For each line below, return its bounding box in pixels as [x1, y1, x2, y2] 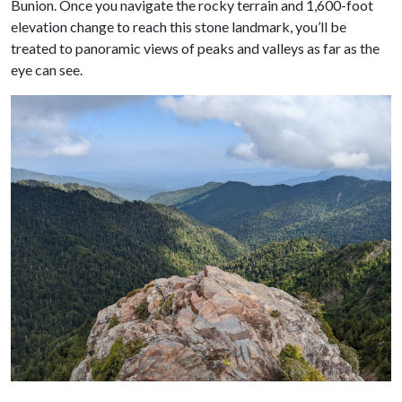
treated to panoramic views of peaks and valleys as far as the [11, 39, 380, 57]
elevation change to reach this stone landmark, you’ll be [11, 18, 346, 35]
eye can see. [11, 61, 83, 78]
